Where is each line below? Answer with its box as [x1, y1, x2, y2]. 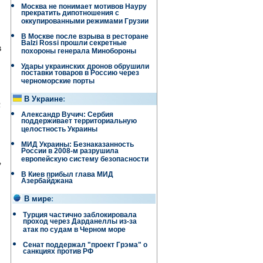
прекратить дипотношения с [21, 9, 119, 20]
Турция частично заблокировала [23, 211, 137, 219]
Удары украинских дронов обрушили [21, 62, 149, 70]
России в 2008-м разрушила [21, 147, 119, 158]
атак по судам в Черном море [23, 225, 126, 237]
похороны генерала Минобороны [21, 47, 136, 58]
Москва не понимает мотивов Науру [21, 2, 147, 11]
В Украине [24, 95, 63, 103]
